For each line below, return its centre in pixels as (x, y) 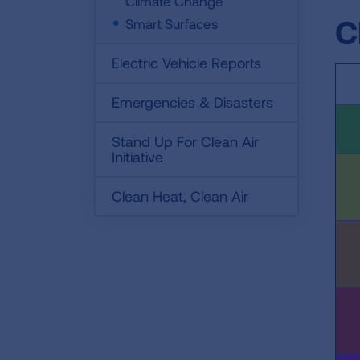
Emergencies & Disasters (192, 102)
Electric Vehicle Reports (186, 63)
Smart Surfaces (172, 23)
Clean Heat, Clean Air (180, 196)
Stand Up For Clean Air (185, 141)
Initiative (137, 157)
